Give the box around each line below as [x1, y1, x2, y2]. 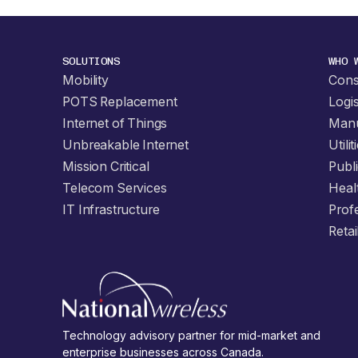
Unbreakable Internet [62, 137, 189, 153]
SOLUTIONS [62, 54, 121, 68]
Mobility [62, 72, 109, 88]
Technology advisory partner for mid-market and [62, 328, 321, 343]
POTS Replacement [62, 93, 177, 109]
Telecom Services [62, 180, 167, 196]
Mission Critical [62, 158, 149, 174]
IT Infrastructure [62, 201, 160, 217]
